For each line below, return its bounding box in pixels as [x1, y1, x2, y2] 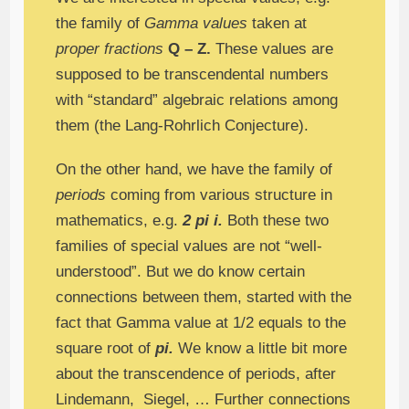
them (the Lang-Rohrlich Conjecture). [56, 117, 309, 135]
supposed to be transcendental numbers [56, 66, 330, 84]
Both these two [223, 212, 330, 230]
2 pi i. [183, 212, 224, 230]
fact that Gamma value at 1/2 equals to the [56, 314, 347, 332]
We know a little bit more [173, 340, 348, 358]
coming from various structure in [110, 186, 333, 204]
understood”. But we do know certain [56, 263, 306, 281]
